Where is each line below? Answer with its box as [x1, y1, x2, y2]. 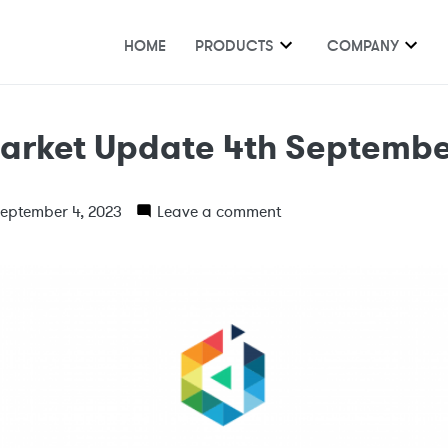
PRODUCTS [194, 35, 274, 55]
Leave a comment [157, 201, 281, 221]
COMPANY [326, 35, 399, 55]
